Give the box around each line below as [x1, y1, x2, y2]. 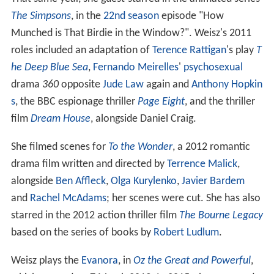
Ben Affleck [55, 175, 106, 187]
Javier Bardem [181, 175, 245, 187]
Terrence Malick [166, 158, 237, 170]
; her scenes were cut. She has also [106, 192, 261, 204]
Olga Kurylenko [110, 175, 177, 187]
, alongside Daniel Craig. [90, 113, 196, 125]
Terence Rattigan [152, 44, 226, 56]
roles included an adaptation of [10, 44, 152, 56]
